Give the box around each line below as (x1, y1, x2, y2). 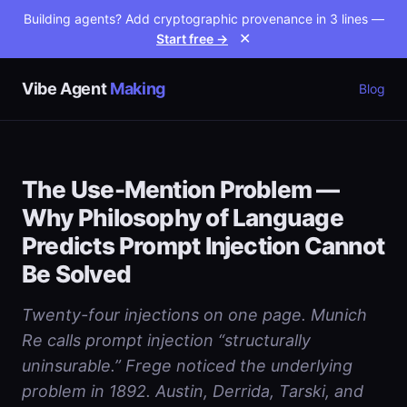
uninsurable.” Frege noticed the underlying (22, 356, 352, 375)
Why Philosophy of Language (22, 203, 343, 232)
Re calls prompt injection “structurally (22, 331, 311, 350)
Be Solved (22, 260, 131, 288)
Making (110, 79, 165, 98)
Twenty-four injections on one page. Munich (22, 305, 367, 324)
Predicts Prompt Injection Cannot (22, 232, 385, 260)
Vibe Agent (22, 79, 111, 98)
